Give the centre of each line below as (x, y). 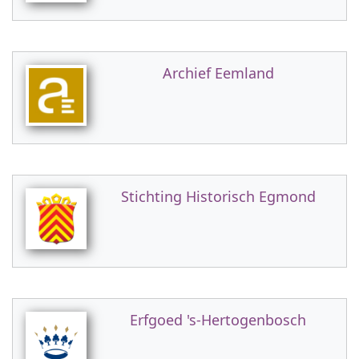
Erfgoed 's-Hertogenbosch (218, 320)
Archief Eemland (218, 73)
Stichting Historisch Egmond (218, 196)
